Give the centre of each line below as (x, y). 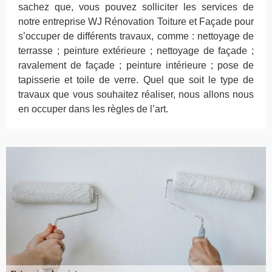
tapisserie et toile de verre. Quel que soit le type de (136, 80)
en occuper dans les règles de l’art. (93, 109)
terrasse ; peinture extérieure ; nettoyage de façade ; (136, 51)
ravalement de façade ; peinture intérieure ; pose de (136, 66)
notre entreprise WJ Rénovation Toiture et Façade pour (136, 22)
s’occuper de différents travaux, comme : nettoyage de (136, 36)
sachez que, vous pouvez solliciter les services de (136, 7)
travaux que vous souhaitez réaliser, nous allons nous (136, 95)
